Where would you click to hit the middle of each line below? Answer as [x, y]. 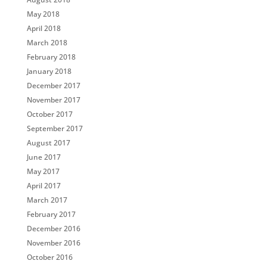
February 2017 [51, 214]
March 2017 [47, 200]
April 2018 [44, 28]
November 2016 [53, 243]
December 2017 [53, 86]
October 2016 [49, 257]
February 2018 [51, 57]
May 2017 [43, 171]
